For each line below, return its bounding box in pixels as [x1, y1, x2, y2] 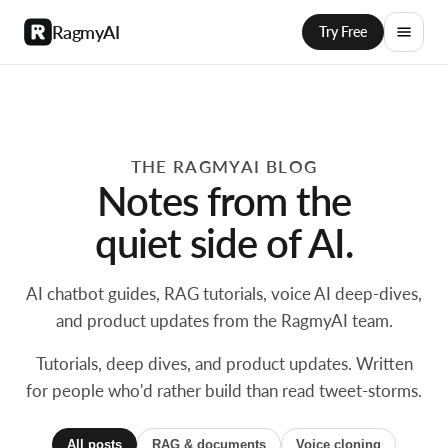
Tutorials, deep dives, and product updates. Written [35, 353, 413, 374]
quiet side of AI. [95, 219, 353, 267]
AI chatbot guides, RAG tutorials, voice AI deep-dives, [26, 283, 422, 304]
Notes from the [97, 177, 351, 225]
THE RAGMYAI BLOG [130, 156, 318, 177]
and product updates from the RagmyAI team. [55, 310, 393, 331]
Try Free [319, 23, 367, 40]
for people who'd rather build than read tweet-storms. [26, 380, 422, 401]
